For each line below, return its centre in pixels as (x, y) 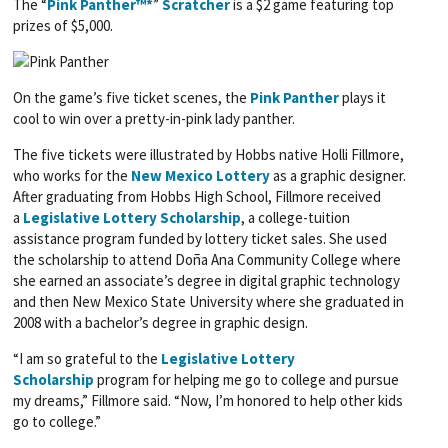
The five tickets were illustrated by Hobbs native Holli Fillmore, (209, 155)
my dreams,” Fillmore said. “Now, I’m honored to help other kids (208, 401)
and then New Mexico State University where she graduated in (209, 302)
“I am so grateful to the (87, 359)
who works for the (72, 176)
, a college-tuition (296, 218)
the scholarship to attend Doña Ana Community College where (207, 260)
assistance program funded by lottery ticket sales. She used (200, 239)
